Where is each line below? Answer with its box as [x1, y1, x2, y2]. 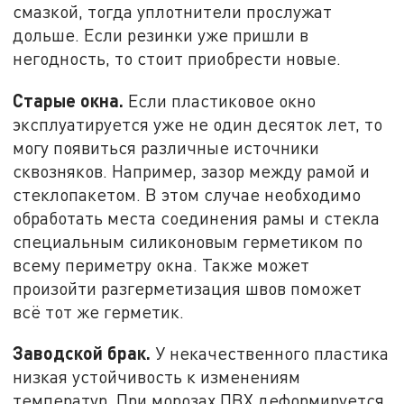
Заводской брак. [13, 342, 151, 364]
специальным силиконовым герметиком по [13, 230, 363, 252]
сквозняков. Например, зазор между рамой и [13, 160, 371, 181]
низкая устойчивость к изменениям [13, 366, 301, 388]
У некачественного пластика [151, 343, 390, 364]
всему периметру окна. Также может [13, 253, 310, 275]
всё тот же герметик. [13, 300, 185, 322]
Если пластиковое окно [124, 89, 317, 111]
